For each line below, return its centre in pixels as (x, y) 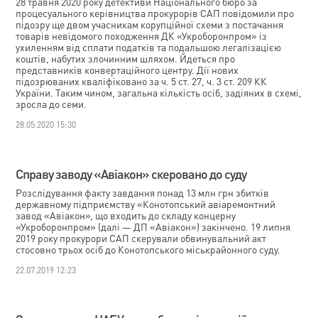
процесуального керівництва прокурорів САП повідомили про (155, 13)
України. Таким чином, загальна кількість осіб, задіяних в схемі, (159, 92)
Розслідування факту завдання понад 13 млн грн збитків (143, 192)
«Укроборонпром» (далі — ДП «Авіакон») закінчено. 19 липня (153, 226)
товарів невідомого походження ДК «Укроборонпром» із (142, 35)
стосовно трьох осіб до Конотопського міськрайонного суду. (148, 249)
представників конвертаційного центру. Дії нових (127, 70)
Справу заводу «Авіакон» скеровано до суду (131, 174)
